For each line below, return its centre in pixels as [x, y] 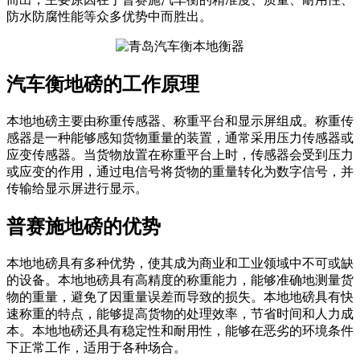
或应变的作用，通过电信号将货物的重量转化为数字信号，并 [180, 171]
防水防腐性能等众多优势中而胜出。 [109, 16]
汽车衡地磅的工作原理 [103, 84]
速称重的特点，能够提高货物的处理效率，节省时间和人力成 [180, 313]
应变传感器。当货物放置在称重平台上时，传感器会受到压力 [180, 154]
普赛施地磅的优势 [84, 226]
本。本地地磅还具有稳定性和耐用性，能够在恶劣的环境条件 [180, 330]
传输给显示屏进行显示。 [77, 188]
